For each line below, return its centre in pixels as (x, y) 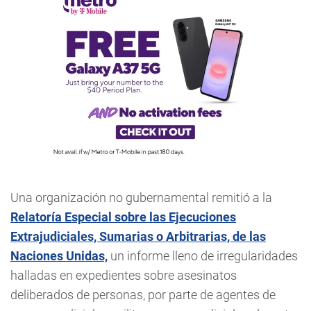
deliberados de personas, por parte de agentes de (143, 295)
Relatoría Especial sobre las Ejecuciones (123, 217)
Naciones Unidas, (59, 256)
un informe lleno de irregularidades (203, 256)
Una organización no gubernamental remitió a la (141, 197)
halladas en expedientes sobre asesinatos (124, 275)
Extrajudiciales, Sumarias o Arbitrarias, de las (138, 236)
